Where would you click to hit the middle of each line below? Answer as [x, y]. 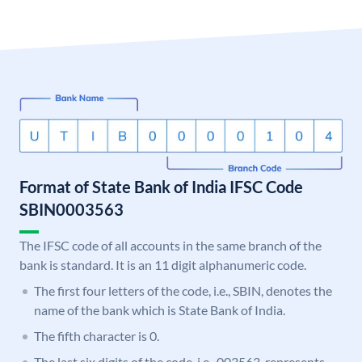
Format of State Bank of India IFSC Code [161, 187]
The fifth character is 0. [97, 336]
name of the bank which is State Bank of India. [160, 310]
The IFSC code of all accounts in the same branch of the [170, 246]
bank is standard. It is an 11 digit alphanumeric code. [163, 265]
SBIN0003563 [72, 210]
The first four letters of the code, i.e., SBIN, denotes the [183, 291]
